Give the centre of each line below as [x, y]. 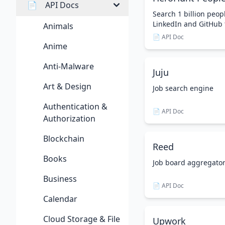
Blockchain [64, 139]
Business [60, 179]
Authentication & [75, 106]
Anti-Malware [69, 66]
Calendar [60, 199]
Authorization [69, 119]
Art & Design [67, 86]
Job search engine [183, 88]
